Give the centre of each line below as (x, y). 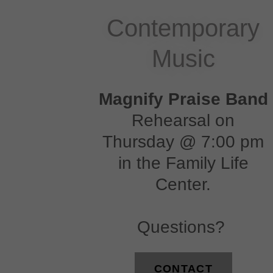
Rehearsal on (183, 120)
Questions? (183, 227)
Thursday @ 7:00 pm (183, 141)
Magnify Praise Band (183, 99)
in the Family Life (183, 163)
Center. (183, 184)
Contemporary (183, 28)
